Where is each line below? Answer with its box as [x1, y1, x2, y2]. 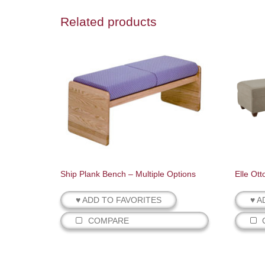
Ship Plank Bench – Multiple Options [60, 169, 196, 179]
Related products [60, 14, 157, 28]
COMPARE [88, 215, 129, 225]
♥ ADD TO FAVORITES [76, 195, 161, 205]
